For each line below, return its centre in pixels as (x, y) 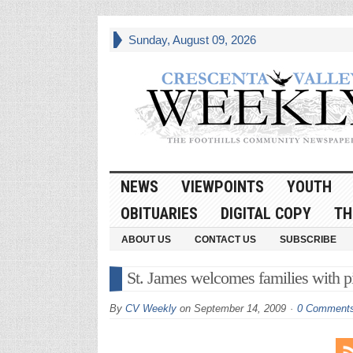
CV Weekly (150, 308)
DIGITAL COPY (266, 213)
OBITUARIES (159, 213)
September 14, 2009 (240, 308)
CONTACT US (225, 239)
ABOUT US (146, 239)
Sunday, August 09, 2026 (192, 40)
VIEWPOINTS (222, 186)
